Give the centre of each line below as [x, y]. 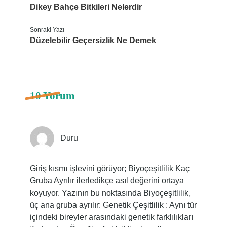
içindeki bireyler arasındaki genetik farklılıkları [111, 217]
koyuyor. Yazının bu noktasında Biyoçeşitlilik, [110, 193]
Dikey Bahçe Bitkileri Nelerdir [86, 7]
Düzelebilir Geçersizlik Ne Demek [93, 40]
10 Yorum [52, 96]
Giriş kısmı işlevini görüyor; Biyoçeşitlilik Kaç [109, 168]
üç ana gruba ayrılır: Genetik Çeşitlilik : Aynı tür [113, 205]
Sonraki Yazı [47, 30]
